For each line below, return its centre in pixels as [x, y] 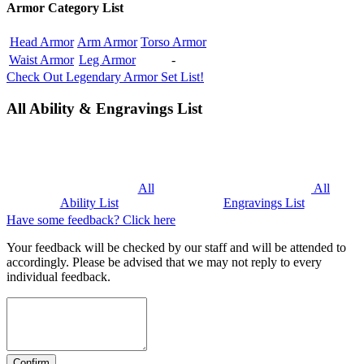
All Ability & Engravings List [104, 109]
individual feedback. [58, 276]
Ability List [89, 202]
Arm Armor [107, 42]
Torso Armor [173, 42]
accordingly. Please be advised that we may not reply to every [164, 262]
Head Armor [41, 42]
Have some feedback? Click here [91, 219]
